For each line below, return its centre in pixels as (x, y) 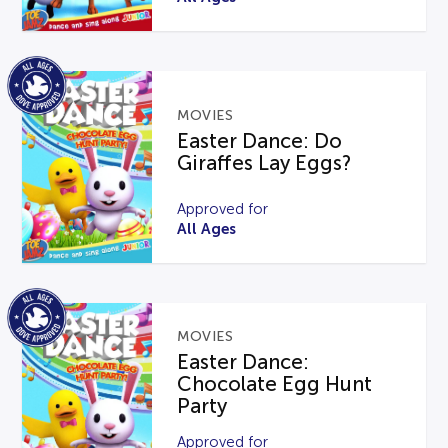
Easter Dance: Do (260, 140)
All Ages (207, 229)
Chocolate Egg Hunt (275, 384)
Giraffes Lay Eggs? (264, 162)
